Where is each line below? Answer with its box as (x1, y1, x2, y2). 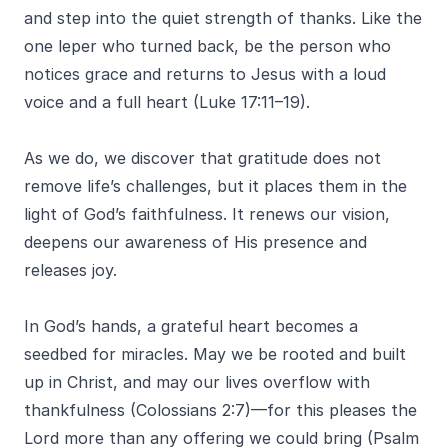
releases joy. (24, 260, 122, 280)
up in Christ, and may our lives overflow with (24, 372, 370, 392)
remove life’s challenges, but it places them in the (24, 176, 407, 196)
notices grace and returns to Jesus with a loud (24, 64, 386, 84)
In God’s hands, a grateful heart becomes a (24, 316, 358, 336)
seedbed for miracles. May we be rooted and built (24, 344, 406, 364)
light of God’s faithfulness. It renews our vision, (24, 204, 390, 224)
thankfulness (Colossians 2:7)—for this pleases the (24, 400, 417, 420)
